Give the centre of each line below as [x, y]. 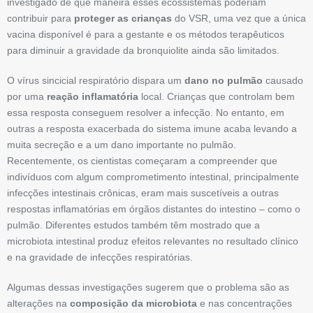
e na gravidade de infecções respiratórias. [100, 257]
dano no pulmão [224, 81]
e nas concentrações [245, 304]
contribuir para [41, 19]
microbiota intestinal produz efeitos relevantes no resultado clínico [153, 241]
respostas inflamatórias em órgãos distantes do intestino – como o [154, 209]
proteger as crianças [123, 19]
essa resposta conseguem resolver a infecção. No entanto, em [146, 113]
